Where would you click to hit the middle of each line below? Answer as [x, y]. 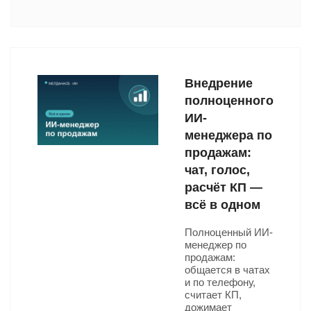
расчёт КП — [224, 187]
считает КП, [213, 295]
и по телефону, [220, 282]
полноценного [229, 101]
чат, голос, [217, 170]
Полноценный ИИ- [229, 232]
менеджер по [216, 245]
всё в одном [222, 205]
